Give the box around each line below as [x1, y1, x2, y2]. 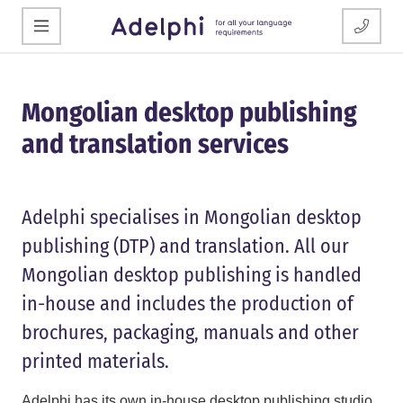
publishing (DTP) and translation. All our [22, 234, 349, 259]
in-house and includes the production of [22, 291, 354, 317]
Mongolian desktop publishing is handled [22, 263, 362, 288]
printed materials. [22, 349, 169, 374]
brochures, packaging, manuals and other [22, 320, 359, 345]
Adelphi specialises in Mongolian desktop [22, 205, 362, 230]
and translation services [22, 128, 289, 161]
